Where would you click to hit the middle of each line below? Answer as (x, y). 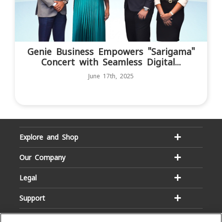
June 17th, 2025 (111, 77)
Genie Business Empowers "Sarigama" (111, 52)
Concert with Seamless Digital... (111, 62)
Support (32, 198)
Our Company (42, 157)
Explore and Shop (49, 137)
